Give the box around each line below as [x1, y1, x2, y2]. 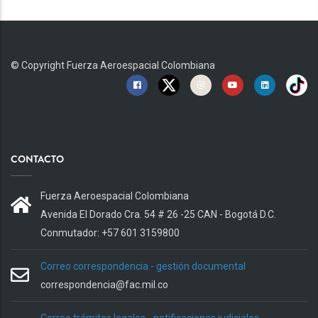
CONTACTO [11, 152, 64, 167]
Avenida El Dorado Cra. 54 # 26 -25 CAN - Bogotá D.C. [40, 209, 276, 221]
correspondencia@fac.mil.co [40, 279, 168, 291]
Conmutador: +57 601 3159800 [40, 227, 180, 239]
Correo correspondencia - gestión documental [40, 261, 246, 273]
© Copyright [11, 60, 67, 72]
